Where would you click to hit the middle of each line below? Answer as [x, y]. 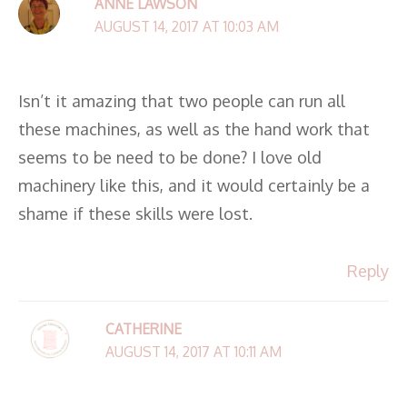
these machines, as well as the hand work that [194, 128]
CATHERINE [144, 329]
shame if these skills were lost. [135, 213]
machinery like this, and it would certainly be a [194, 184]
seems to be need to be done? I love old [170, 156]
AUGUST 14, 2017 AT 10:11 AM [194, 352]
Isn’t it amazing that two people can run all [182, 100]
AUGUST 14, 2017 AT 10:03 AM [186, 27]
